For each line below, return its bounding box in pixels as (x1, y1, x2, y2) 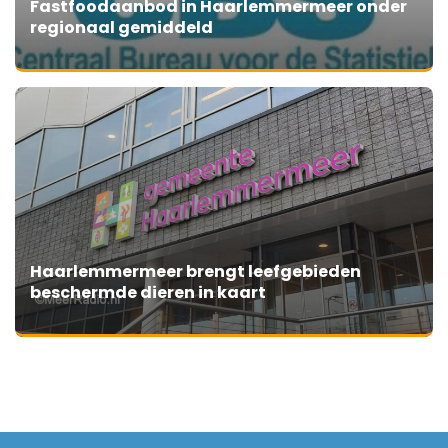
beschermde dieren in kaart (30, 281, 266, 305)
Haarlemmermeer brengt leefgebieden (30, 260, 361, 284)
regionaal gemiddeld (30, 16, 213, 40)
